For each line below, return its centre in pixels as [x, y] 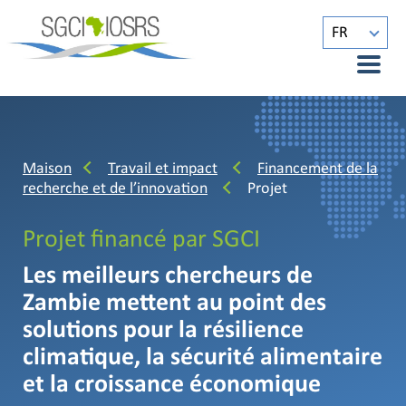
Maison [47, 169]
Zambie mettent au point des [174, 304]
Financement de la [318, 169]
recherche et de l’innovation [115, 189]
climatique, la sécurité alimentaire [203, 358]
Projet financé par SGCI [141, 241]
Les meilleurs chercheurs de [168, 277]
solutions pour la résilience [163, 331]
